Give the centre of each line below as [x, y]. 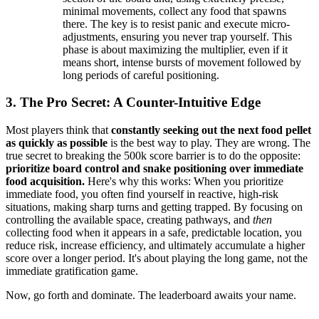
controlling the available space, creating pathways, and [129, 219]
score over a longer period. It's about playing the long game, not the [157, 258]
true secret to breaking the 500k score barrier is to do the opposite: [153, 155]
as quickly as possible [57, 142]
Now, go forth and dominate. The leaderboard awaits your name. [151, 295]
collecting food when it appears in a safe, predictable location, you [154, 232]
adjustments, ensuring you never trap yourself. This [177, 36]
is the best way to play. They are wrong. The [209, 142]
